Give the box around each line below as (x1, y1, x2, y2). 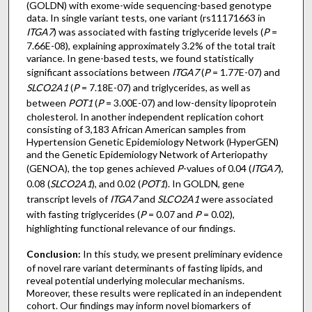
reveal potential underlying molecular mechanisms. (26, 274, 244, 286)
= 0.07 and (146, 208, 195, 220)
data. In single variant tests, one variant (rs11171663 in (26, 11, 265, 24)
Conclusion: (26, 247, 81, 260)
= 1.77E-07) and (210, 65, 280, 78)
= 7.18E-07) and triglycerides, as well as (79, 81, 251, 93)
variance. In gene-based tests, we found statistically (26, 52, 253, 64)
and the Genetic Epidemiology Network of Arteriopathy (26, 148, 267, 160)
